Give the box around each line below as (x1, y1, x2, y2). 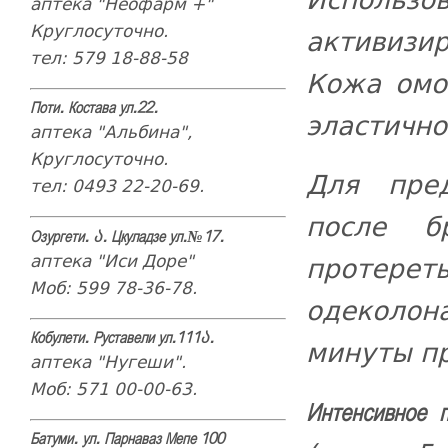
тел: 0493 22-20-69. (29, 172, 204, 199)
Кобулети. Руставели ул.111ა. (29, 329, 214, 348)
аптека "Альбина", (29, 118, 192, 145)
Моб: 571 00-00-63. (29, 375, 197, 402)
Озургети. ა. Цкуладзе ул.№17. (29, 228, 224, 247)
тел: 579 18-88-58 (29, 44, 188, 71)
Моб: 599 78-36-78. (29, 274, 197, 301)
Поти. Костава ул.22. (29, 99, 158, 118)
